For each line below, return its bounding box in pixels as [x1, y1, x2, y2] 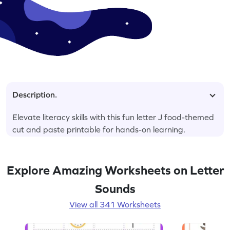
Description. [12, 89, 57, 99]
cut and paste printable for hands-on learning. [12, 124, 185, 134]
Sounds [94, 181, 136, 196]
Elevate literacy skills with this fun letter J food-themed [12, 112, 214, 122]
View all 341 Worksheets [69, 199, 161, 209]
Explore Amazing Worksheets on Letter [6, 163, 224, 177]
